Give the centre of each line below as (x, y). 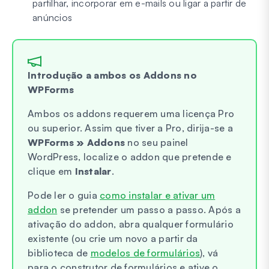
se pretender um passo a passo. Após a (149, 210)
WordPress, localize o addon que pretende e (130, 157)
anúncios (52, 18)
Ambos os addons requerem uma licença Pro (131, 114)
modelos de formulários (145, 253)
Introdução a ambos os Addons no (112, 75)
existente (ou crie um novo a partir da (113, 239)
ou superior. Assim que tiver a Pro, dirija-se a (130, 128)
